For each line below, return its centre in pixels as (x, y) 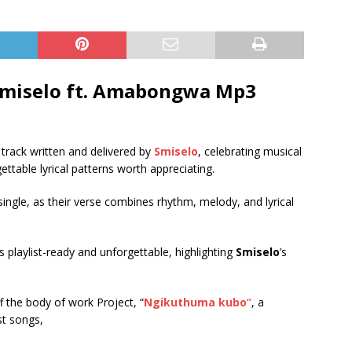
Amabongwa (152, 91)
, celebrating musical (250, 151)
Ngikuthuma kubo (195, 302)
